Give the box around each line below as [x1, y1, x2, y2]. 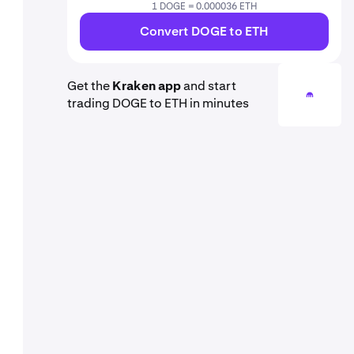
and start [181, 77, 236, 94]
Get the [67, 77, 112, 94]
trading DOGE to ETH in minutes [67, 95, 249, 111]
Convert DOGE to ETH [140, 23, 269, 40]
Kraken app [112, 77, 181, 94]
